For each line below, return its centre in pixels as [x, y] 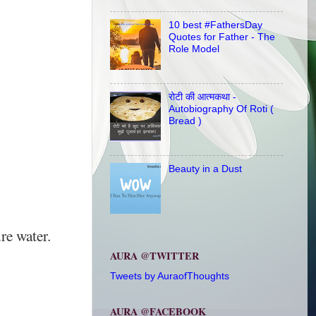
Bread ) [185, 121]
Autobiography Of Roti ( [221, 109]
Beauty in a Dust [205, 169]
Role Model [194, 48]
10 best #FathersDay [215, 24]
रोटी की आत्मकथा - [202, 97]
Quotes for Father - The [221, 36]
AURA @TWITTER [154, 256]
